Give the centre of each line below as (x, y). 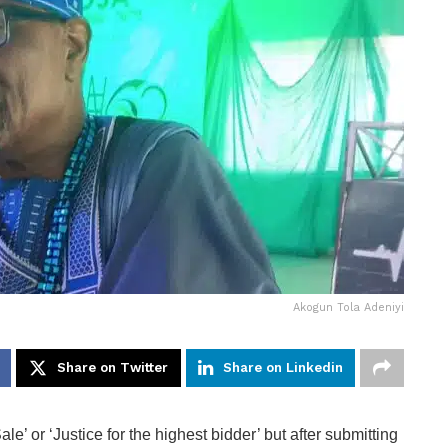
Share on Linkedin (283, 367)
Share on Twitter (112, 367)
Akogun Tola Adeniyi (348, 307)
